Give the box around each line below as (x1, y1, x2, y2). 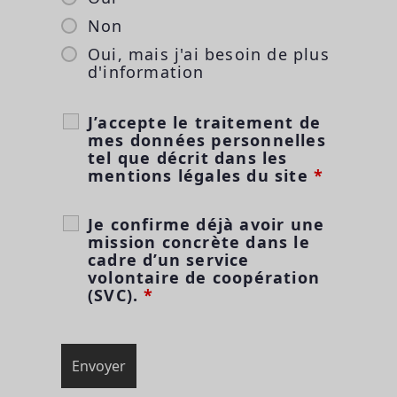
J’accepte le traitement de (88, 111, 322, 133)
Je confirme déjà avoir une (88, 213, 325, 235)
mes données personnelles (88, 128, 326, 151)
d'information (88, 60, 205, 82)
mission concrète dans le (88, 230, 310, 253)
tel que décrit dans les (88, 146, 288, 168)
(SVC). (88, 284, 144, 306)
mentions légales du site (88, 164, 314, 186)
